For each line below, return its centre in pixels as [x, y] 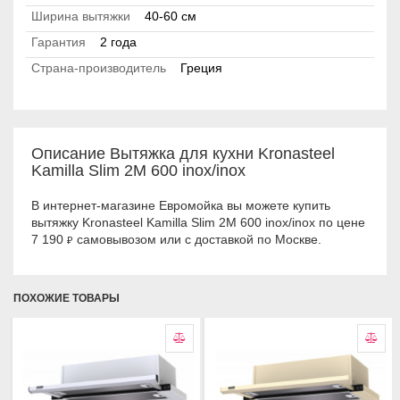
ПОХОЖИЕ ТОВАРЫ [67, 299]
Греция [201, 68]
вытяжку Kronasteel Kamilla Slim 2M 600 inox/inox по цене [198, 223]
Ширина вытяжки [81, 17]
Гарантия [58, 42]
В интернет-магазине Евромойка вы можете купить [181, 206]
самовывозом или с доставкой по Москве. [197, 240]
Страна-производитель [99, 68]
